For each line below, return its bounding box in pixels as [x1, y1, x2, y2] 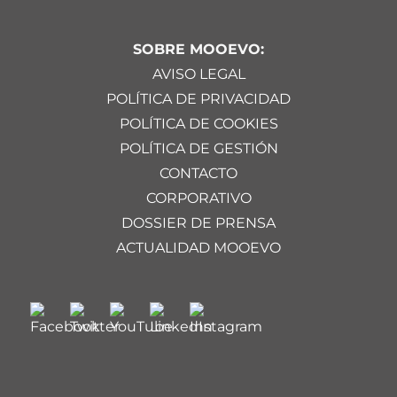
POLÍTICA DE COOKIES [119, 114, 278, 132]
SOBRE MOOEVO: [133, 40, 264, 58]
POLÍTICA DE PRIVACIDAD [106, 90, 291, 107]
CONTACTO [160, 164, 237, 182]
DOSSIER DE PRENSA [121, 214, 276, 231]
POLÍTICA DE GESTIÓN [119, 139, 278, 157]
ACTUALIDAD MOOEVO [116, 238, 281, 256]
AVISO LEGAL [152, 65, 245, 82]
